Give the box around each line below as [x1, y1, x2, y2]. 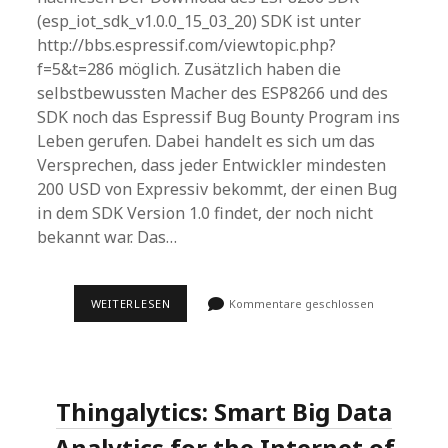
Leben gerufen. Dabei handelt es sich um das [37, 130, 376, 152]
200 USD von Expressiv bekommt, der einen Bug [37, 178, 398, 200]
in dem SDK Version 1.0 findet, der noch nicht [37, 202, 374, 224]
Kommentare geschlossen [225, 296, 374, 311]
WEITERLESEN [90, 296, 171, 311]
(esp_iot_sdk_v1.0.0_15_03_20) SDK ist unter [37, 10, 362, 32]
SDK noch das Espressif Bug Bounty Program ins [37, 106, 401, 128]
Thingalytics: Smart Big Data [56, 395, 392, 428]
